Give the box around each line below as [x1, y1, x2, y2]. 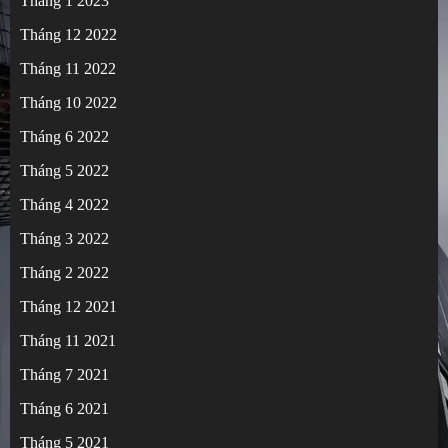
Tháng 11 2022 [20, 60, 116, 78]
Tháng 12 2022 [20, 26, 117, 44]
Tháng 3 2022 [20, 230, 109, 248]
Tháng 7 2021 [20, 366, 109, 384]
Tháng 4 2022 [20, 196, 109, 214]
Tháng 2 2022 [20, 264, 109, 282]
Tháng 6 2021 [20, 400, 109, 418]
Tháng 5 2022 [20, 162, 109, 180]
